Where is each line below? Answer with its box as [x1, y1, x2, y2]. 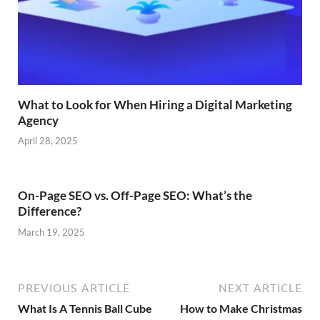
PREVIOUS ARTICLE [18, 281, 130, 294]
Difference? [18, 204, 81, 219]
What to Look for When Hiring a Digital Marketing [18, 96, 292, 112]
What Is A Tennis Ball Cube [18, 301, 152, 315]
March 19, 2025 [18, 226, 85, 238]
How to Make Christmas [180, 301, 302, 315]
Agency [18, 112, 59, 128]
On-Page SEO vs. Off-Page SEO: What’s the [18, 188, 252, 204]
